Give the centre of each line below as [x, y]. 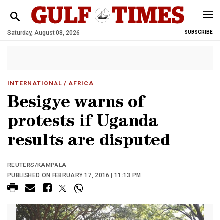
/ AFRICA [78, 83]
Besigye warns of [76, 104]
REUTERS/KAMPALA [37, 165]
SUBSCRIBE [198, 32]
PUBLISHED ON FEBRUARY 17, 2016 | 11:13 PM [74, 175]
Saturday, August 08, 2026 [43, 33]
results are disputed [89, 142]
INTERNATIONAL [35, 83]
